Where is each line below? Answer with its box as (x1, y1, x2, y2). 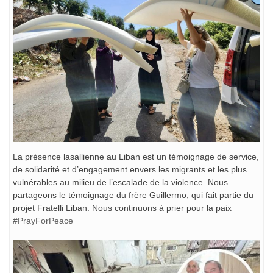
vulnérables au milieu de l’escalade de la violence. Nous (13, 177, 228, 188)
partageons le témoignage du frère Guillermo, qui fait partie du (13, 190, 253, 200)
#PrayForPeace (13, 216, 73, 226)
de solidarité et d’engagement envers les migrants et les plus (13, 165, 247, 175)
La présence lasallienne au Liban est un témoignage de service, (13, 152, 259, 162)
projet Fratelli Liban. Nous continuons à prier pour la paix (13, 203, 232, 213)
